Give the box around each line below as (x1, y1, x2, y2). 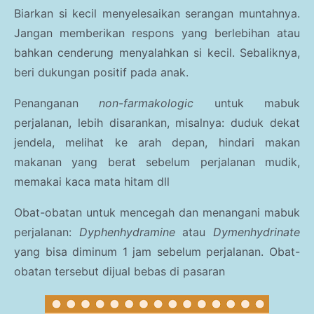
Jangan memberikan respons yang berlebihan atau (14, 25, 300, 40)
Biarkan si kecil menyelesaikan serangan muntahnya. (14, 6, 300, 20)
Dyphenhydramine (78, 224, 175, 239)
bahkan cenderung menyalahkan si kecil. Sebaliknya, (14, 45, 300, 60)
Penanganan (14, 95, 100, 110)
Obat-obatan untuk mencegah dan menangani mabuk (14, 205, 300, 219)
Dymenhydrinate (213, 224, 301, 239)
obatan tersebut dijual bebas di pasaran (14, 264, 228, 278)
